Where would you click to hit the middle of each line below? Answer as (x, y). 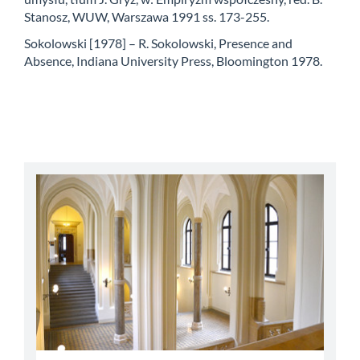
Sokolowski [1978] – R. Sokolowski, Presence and (158, 43)
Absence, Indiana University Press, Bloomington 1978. (173, 60)
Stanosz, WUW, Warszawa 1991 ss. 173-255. (147, 17)
